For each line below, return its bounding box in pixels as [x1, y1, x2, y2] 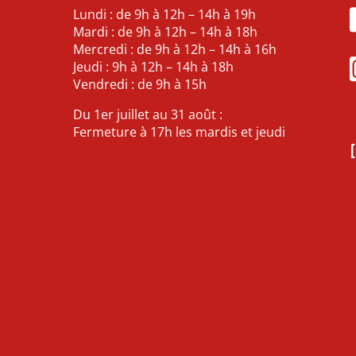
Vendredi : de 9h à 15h [73, 75, 207, 94]
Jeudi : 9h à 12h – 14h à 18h [73, 58, 234, 76]
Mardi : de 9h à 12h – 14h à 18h [73, 23, 257, 41]
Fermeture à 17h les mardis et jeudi [73, 123, 285, 141]
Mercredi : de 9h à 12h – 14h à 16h [73, 41, 277, 59]
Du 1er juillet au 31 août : [73, 106, 222, 124]
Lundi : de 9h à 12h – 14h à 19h [73, 6, 256, 24]
